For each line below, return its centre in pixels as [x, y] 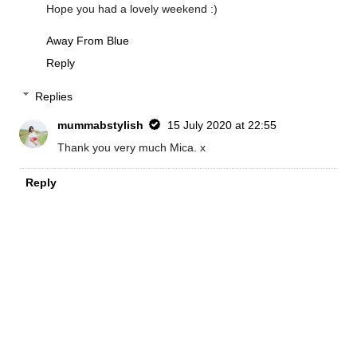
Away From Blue [88, 41]
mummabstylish [101, 125]
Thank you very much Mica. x [132, 147]
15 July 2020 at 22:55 [222, 125]
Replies [54, 96]
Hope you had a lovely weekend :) [132, 9]
